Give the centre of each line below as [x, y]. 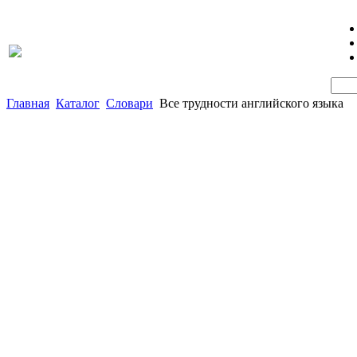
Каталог [78, 103]
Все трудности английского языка [251, 103]
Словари [129, 103]
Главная [28, 103]
